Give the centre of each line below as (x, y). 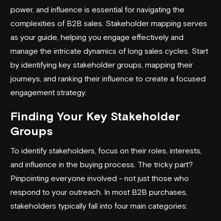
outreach (85, 192)
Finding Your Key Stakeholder (95, 116)
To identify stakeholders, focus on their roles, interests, (106, 150)
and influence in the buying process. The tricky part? (102, 164)
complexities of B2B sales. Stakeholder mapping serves (109, 23)
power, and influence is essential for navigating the (97, 9)
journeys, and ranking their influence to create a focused (108, 78)
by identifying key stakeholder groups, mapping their (102, 64)
